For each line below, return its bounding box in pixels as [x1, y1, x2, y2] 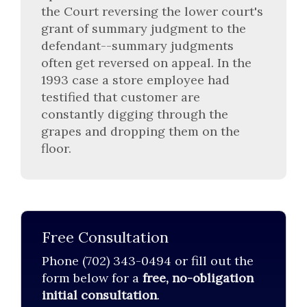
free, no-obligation [143, 270, 254, 286]
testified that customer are [41, 89, 200, 106]
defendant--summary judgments [41, 38, 234, 54]
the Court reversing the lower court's [41, 3, 263, 20]
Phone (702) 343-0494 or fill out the [42, 253, 254, 269]
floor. [41, 140, 71, 157]
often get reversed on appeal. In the [41, 55, 251, 71]
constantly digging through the [41, 106, 228, 123]
